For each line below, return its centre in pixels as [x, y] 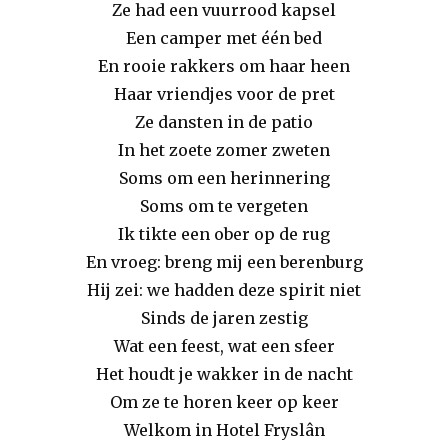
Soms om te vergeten [224, 206]
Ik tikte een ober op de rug [224, 234]
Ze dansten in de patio [224, 122]
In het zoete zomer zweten [224, 150]
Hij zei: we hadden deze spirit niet [224, 290]
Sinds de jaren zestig [224, 318]
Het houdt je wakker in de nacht [224, 374]
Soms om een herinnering [224, 178]
